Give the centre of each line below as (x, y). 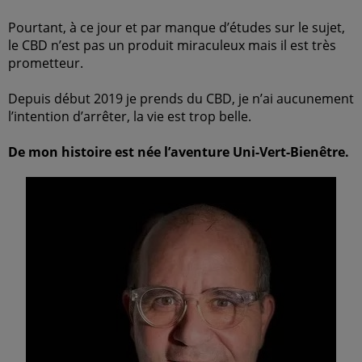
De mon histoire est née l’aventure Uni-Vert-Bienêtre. (179, 152)
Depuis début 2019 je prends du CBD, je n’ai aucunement (181, 99)
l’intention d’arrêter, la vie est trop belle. (130, 116)
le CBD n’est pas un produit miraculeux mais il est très (172, 45)
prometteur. (46, 63)
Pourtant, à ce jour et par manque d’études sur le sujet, (177, 27)
